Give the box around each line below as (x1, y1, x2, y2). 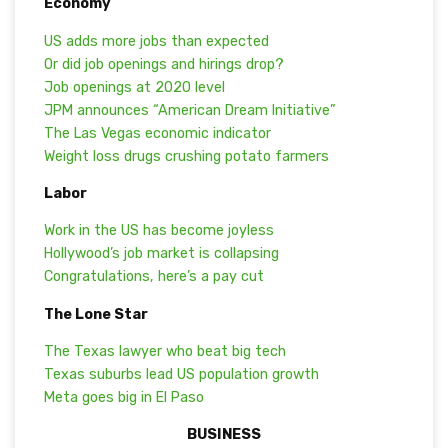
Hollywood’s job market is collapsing (43, 245, 279, 263)
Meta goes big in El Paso (43, 389, 204, 407)
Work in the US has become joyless (43, 222, 274, 240)
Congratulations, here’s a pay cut (43, 268, 264, 286)
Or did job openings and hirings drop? (43, 55, 284, 73)
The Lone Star (43, 305, 148, 323)
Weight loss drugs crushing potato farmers (43, 147, 329, 165)
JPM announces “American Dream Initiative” (43, 101, 336, 119)
